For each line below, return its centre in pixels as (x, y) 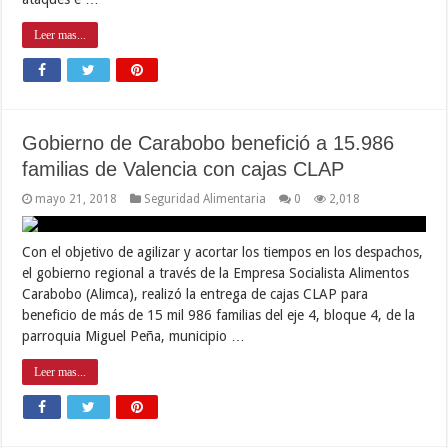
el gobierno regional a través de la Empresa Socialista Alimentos (216, 272)
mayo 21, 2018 (76, 198)
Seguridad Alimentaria (205, 198)
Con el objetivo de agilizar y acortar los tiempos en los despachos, (223, 251)
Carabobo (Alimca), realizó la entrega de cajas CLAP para (195, 293)
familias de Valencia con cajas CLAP (183, 168)
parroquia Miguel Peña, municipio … (134, 335)
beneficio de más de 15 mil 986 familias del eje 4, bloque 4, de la (219, 314)
